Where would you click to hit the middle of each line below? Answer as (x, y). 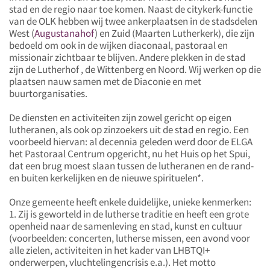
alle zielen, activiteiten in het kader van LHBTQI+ (109, 250)
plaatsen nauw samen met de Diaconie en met (105, 81)
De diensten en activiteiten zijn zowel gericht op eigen (120, 117)
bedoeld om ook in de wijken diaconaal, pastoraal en (118, 45)
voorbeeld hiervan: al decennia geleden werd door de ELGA (131, 141)
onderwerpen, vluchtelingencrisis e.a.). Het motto (112, 262)
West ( (22, 33)
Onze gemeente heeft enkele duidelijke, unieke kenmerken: (130, 202)
